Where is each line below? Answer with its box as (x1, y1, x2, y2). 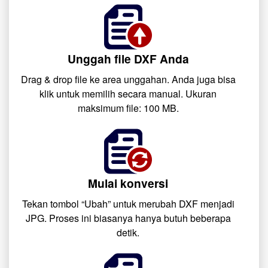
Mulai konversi (88, 175, 168, 191)
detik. (117, 226, 139, 239)
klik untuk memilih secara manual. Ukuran (39, 87, 217, 100)
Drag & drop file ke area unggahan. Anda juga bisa (20, 72, 236, 86)
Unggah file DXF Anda (67, 50, 189, 67)
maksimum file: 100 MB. (77, 101, 179, 115)
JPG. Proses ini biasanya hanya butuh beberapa (25, 211, 231, 225)
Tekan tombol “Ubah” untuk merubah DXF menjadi (22, 197, 234, 211)
